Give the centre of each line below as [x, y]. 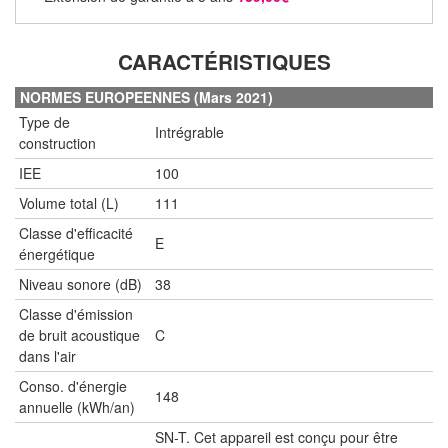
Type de [44, 121]
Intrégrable [189, 131]
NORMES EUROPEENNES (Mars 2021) [146, 96]
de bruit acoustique [79, 334]
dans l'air [47, 355]
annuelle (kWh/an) [77, 406]
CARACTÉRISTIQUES [224, 61]
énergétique [57, 253]
